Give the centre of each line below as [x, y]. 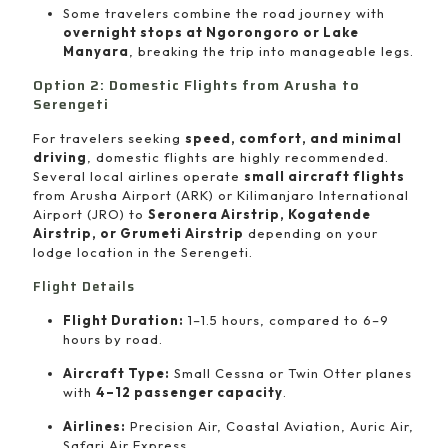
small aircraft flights [324, 176]
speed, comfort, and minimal [293, 138]
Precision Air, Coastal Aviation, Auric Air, [270, 426]
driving [60, 157]
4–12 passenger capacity [189, 392]
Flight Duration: [123, 320]
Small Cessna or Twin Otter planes [291, 373]
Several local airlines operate [138, 176]
